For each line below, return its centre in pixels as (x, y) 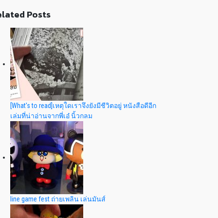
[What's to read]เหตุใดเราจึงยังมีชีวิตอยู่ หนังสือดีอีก (83, 106)
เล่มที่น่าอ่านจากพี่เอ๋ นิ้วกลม (51, 116)
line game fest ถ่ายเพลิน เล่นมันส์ (58, 199)
